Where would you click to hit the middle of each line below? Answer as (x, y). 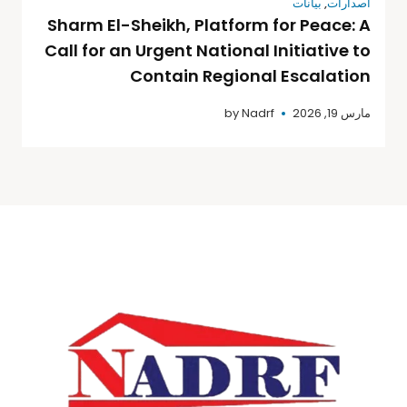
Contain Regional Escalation (250, 75)
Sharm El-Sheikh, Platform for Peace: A (209, 25)
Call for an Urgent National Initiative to (208, 50)
